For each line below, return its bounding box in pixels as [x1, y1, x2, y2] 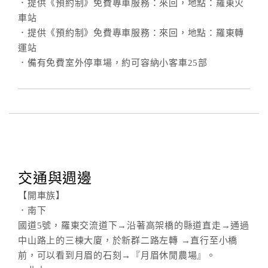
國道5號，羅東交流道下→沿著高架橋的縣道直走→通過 [18, 221, 249, 230]
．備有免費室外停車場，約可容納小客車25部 [18, 58, 208, 68]
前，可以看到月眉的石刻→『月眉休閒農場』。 [18, 251, 216, 260]
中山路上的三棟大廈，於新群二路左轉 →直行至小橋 [18, 236, 237, 245]
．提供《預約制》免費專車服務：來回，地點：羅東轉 [18, 28, 244, 38]
